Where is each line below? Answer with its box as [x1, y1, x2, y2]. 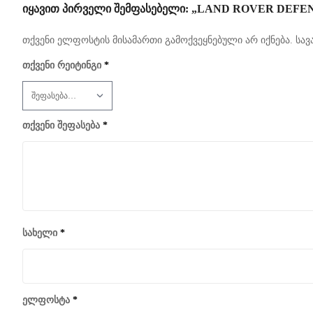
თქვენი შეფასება [22, 119, 103, 131]
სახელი [22, 227, 60, 238]
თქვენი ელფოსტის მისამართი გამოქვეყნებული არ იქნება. [22, 34, 293, 45]
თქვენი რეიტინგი [22, 59, 104, 71]
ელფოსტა [22, 294, 73, 305]
